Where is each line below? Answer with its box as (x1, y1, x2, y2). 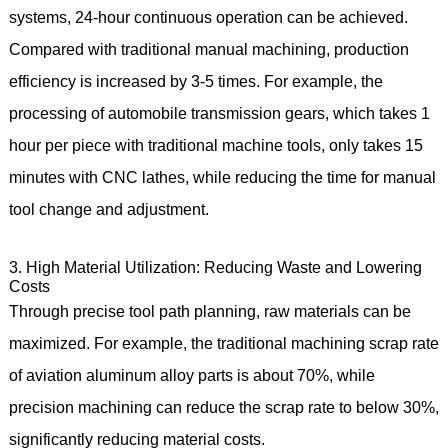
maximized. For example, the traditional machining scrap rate (8, 334, 439, 352)
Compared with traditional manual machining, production (8, 40, 409, 58)
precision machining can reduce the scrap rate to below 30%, (8, 398, 439, 416)
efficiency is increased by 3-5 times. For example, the (8, 72, 383, 90)
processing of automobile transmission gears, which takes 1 (8, 104, 430, 122)
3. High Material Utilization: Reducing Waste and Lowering (8, 258, 422, 276)
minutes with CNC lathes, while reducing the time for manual (8, 168, 436, 186)
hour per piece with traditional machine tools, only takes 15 (8, 136, 423, 154)
